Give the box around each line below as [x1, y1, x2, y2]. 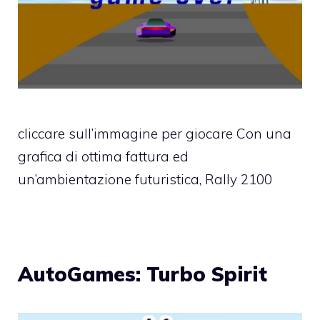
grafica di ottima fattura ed [18, 147, 189, 165]
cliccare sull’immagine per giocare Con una [18, 124, 291, 142]
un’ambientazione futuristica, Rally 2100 [18, 170, 272, 188]
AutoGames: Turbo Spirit [18, 261, 267, 286]
